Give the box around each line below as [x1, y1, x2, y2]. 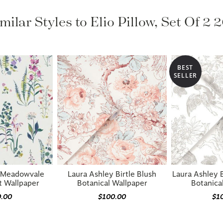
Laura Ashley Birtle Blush [68, 170, 157, 179]
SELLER [173, 71, 197, 80]
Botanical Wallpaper [77, 179, 147, 188]
